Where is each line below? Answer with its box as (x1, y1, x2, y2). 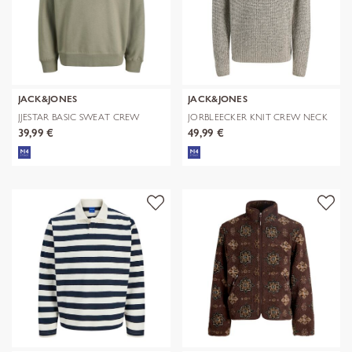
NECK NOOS (17, 120, 73, 133)
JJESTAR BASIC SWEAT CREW (17, 110, 140, 123)
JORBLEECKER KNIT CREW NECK (188, 110, 328, 123)
